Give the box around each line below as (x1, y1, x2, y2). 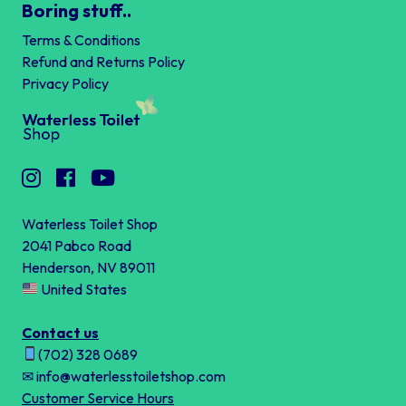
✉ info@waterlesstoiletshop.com (22, 366, 226, 385)
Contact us (22, 323, 99, 342)
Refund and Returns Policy (22, 52, 185, 71)
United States (38, 279, 128, 298)
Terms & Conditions (22, 30, 140, 49)
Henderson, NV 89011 (22, 257, 155, 276)
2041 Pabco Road (22, 236, 131, 255)
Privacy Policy (22, 73, 109, 92)
